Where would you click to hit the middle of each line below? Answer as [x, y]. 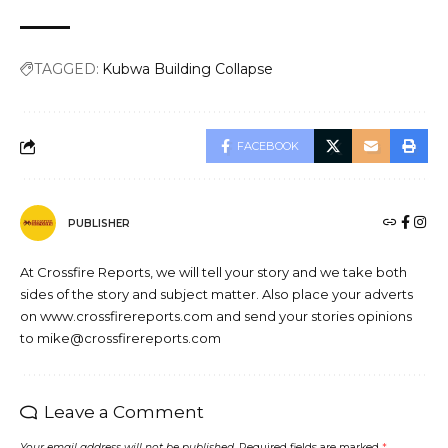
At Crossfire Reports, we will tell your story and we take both [213, 272]
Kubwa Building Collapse [187, 69]
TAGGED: [66, 69]
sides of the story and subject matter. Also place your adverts [216, 294]
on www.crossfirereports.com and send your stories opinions [216, 316]
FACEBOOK [268, 146]
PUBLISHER [99, 223]
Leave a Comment [124, 412]
